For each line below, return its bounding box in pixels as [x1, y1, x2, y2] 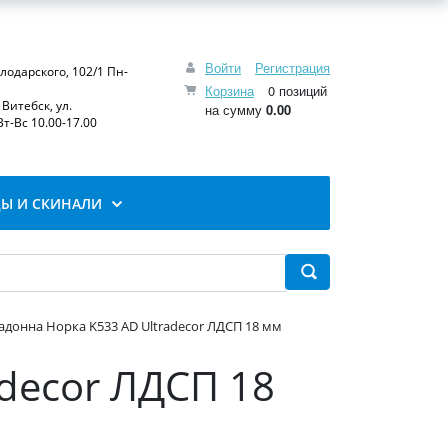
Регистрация [255, 57, 330, 77]
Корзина [205, 80, 254, 100]
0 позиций [264, 80, 327, 100]
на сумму [205, 99, 266, 119]
